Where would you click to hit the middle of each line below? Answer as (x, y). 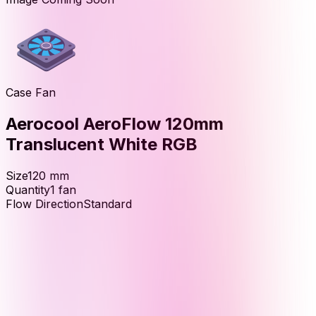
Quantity (28, 189)
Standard (108, 203)
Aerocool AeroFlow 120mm (115, 123)
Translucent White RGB (102, 144)
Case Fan (31, 92)
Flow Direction (44, 203)
